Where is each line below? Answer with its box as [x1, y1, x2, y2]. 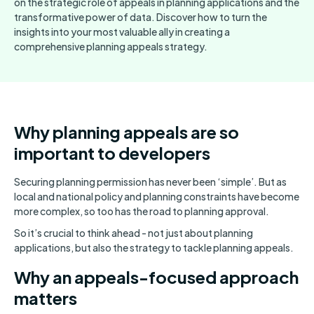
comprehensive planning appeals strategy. [14, 40, 207, 53]
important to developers [14, 142, 210, 164]
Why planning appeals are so [14, 121, 239, 143]
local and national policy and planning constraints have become [14, 190, 299, 203]
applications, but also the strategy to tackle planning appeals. [14, 241, 294, 254]
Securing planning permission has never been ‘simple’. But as [14, 175, 287, 189]
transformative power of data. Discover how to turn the [14, 11, 267, 24]
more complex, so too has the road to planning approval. [14, 205, 271, 218]
